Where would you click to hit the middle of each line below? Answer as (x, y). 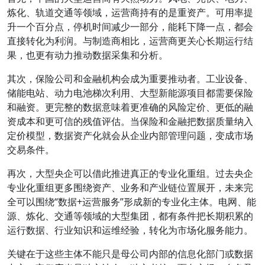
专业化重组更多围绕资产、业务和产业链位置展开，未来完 (130, 188)
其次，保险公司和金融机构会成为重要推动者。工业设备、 (130, 79)
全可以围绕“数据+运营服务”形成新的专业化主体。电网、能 (132, 202)
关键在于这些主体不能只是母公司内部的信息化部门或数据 (130, 254)
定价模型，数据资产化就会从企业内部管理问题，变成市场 (130, 135)
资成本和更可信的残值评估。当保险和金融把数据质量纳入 (130, 121)
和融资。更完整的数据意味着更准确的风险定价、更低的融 (130, 107)
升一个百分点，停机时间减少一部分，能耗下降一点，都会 (130, 27)
